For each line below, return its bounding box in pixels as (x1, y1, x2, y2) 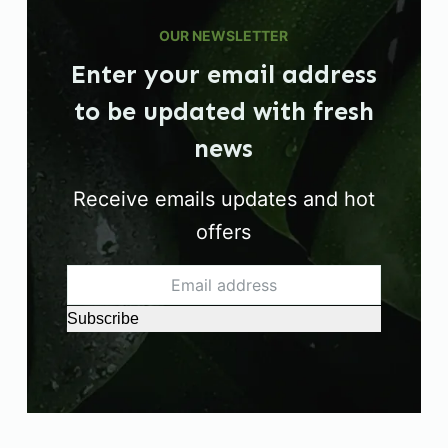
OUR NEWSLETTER (159, 27, 289, 45)
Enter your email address (70, 60, 377, 91)
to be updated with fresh (73, 97, 374, 128)
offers (196, 220, 252, 245)
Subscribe (66, 310, 139, 328)
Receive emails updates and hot (72, 187, 375, 212)
